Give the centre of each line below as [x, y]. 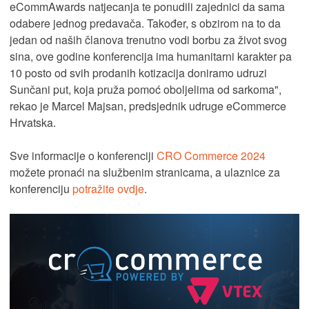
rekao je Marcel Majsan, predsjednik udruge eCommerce [148, 106]
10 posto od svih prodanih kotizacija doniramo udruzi [138, 72]
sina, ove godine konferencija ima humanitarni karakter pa [151, 56]
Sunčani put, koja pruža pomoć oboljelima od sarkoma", [146, 89]
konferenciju [41, 188]
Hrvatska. [33, 122]
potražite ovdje [108, 188]
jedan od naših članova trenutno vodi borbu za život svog [148, 39]
